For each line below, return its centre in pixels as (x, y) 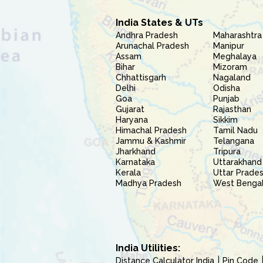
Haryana (132, 120)
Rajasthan (232, 109)
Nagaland (232, 77)
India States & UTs (159, 23)
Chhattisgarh (141, 77)
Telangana (234, 141)
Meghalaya (235, 56)
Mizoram (230, 67)
